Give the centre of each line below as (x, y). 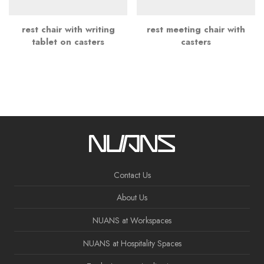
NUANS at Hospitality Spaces (132, 243)
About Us (132, 198)
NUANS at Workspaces (132, 221)
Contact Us (132, 175)
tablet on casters (68, 42)
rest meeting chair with (196, 30)
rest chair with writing (68, 30)
